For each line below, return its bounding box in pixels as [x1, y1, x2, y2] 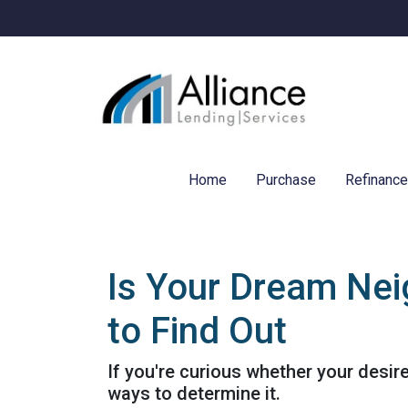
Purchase [256, 171, 317, 189]
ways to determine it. [107, 382, 280, 404]
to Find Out [107, 310, 287, 352]
